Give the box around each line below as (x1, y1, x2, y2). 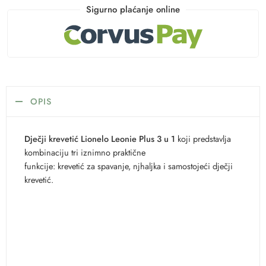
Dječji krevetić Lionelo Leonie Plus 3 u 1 (24, 132, 175, 145)
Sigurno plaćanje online (86, 3, 180, 17)
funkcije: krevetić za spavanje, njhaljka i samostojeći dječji (24, 159, 233, 172)
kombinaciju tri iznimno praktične (24, 145, 145, 159)
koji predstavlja (175, 132, 231, 145)
